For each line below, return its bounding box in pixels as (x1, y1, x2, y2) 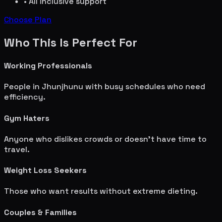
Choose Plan (4, 14, 52, 25)
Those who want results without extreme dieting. (4, 186, 198, 197)
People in (4, 81, 42, 92)
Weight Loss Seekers (4, 165, 87, 176)
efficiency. (4, 92, 46, 103)
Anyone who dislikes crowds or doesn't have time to (4, 133, 207, 144)
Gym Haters (4, 112, 50, 123)
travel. (4, 144, 30, 155)
